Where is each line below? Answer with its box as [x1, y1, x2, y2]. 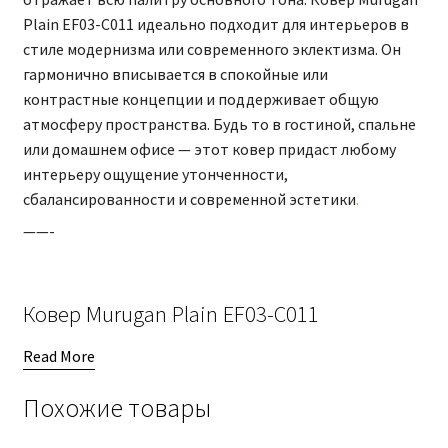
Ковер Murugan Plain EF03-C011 [22, 299, 319, 328]
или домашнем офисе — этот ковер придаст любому [22, 139, 396, 160]
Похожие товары [22, 391, 211, 424]
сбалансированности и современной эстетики [22, 189, 356, 210]
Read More [22, 346, 95, 367]
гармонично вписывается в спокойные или [22, 64, 328, 85]
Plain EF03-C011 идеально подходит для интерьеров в [22, 14, 409, 35]
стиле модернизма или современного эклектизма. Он [22, 39, 401, 60]
